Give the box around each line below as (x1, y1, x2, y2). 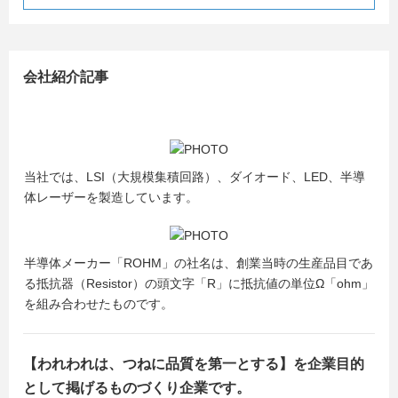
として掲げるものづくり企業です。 (23, 380, 251, 395)
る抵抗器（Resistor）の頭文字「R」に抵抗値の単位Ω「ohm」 (24, 276, 374, 291)
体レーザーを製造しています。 (24, 190, 198, 204)
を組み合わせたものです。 (24, 297, 173, 311)
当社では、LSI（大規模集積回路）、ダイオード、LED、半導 (24, 170, 365, 184)
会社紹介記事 (23, 69, 108, 84)
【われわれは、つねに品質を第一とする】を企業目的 (23, 356, 364, 371)
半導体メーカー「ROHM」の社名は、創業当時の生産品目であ (24, 256, 373, 270)
